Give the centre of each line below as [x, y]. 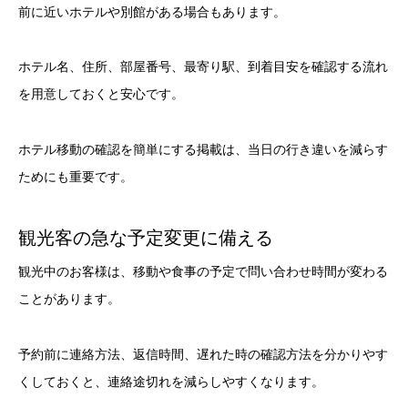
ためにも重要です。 [76, 177]
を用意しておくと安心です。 [101, 94]
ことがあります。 [69, 298]
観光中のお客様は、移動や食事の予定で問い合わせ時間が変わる [203, 271]
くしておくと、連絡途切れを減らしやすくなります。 [171, 381]
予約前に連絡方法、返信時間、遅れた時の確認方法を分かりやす [203, 354]
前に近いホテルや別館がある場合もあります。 [152, 11]
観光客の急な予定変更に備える [146, 237]
